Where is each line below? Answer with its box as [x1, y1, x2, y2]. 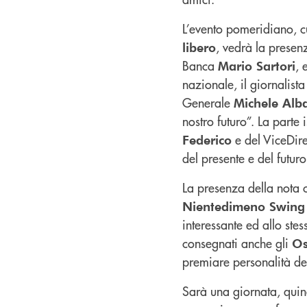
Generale [182, 93, 234, 111]
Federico [182, 131, 232, 147]
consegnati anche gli [182, 234, 292, 251]
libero [182, 38, 216, 55]
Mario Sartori [218, 57, 295, 73]
